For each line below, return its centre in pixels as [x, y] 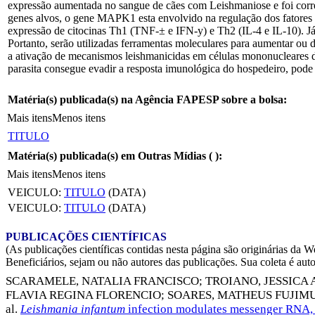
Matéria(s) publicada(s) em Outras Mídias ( [111, 155]
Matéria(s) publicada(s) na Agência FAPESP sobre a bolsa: [147, 99]
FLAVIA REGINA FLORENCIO [83, 295]
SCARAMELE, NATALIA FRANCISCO [102, 281]
